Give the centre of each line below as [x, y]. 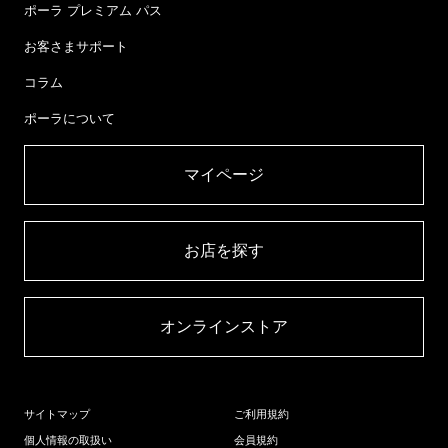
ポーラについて [69, 118]
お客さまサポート [75, 46]
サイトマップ [56, 414]
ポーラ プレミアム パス [92, 10]
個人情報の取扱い [67, 440]
